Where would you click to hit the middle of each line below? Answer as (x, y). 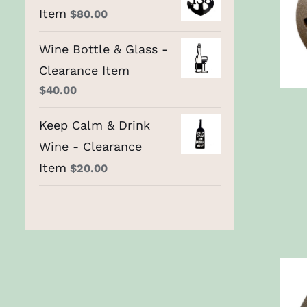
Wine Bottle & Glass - (103, 49)
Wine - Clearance (90, 146)
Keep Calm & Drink (95, 125)
